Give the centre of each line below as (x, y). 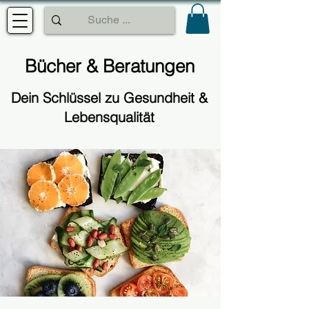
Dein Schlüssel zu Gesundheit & (109, 98)
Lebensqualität (109, 117)
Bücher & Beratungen (109, 67)
